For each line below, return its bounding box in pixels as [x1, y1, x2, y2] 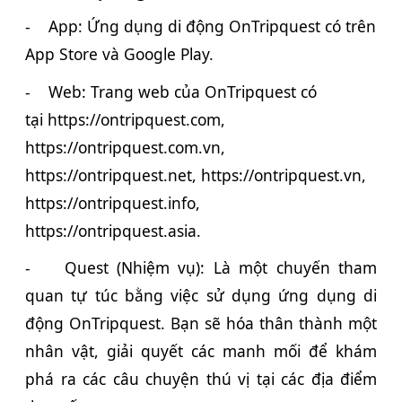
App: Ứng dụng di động [48, 14, 229, 37]
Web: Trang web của [48, 80, 205, 102]
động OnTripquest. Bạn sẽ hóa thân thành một [25, 312, 377, 335]
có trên [320, 14, 376, 37]
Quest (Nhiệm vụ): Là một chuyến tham [64, 257, 378, 279]
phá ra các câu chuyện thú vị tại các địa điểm [25, 368, 377, 390]
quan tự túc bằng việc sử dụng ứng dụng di [25, 284, 377, 307]
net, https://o [168, 163, 263, 186]
